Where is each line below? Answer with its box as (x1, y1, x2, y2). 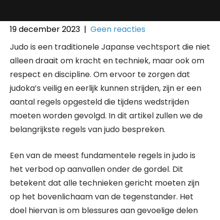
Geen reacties (90, 24, 145, 35)
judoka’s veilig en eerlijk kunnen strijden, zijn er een (10, 82, 201, 94)
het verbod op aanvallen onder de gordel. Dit (10, 164, 183, 175)
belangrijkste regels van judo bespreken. (10, 124, 165, 135)
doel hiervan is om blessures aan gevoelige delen (10, 205, 198, 216)
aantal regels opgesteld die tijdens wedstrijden (10, 96, 189, 108)
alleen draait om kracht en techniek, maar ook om (10, 55, 204, 66)
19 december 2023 (10, 24, 80, 35)
